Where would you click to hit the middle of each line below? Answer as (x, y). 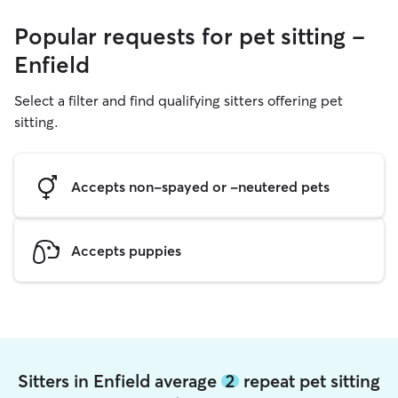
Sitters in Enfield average (119, 381)
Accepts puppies (126, 250)
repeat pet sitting (310, 381)
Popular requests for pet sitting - (190, 36)
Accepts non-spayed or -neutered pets (200, 186)
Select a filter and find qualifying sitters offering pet (179, 100)
